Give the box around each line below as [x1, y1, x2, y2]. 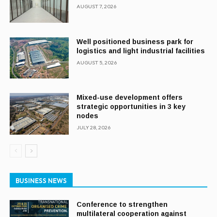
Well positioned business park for [77, 37, 194, 46]
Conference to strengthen [77, 200, 168, 208]
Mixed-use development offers [77, 93, 183, 102]
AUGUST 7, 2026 [77, 2, 117, 10]
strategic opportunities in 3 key [77, 103, 186, 111]
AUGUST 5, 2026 [77, 59, 117, 66]
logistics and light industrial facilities [77, 46, 205, 55]
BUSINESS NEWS [15, 176, 67, 185]
